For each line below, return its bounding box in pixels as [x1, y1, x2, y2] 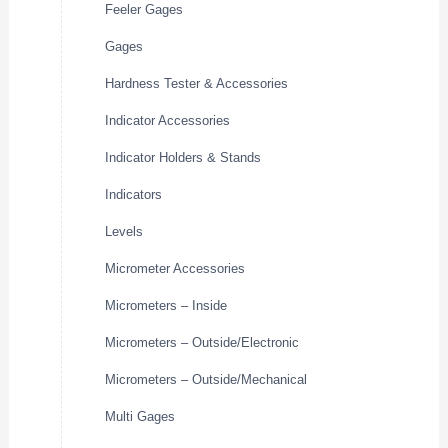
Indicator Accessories [105, 113, 231, 129]
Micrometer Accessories [105, 261, 246, 277]
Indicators [105, 187, 163, 203]
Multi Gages [105, 409, 176, 425]
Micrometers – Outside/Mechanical [105, 372, 308, 388]
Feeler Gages [105, 2, 184, 18]
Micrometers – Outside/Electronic [105, 335, 300, 351]
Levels [105, 224, 144, 240]
